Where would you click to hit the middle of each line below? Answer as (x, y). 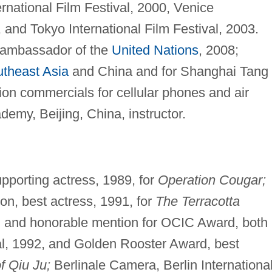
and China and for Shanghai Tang (168, 72)
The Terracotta (197, 202)
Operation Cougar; (212, 180)
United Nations (155, 50)
